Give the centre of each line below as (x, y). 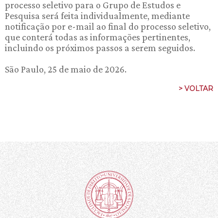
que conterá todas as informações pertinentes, (98, 37)
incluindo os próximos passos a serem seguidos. (100, 48)
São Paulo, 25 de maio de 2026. (66, 69)
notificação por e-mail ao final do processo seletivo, (108, 26)
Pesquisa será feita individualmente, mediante (97, 16)
